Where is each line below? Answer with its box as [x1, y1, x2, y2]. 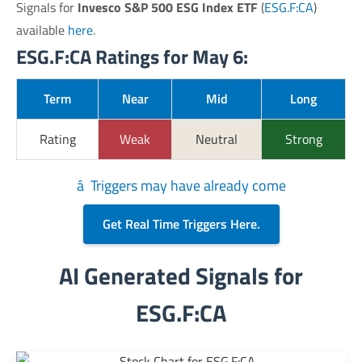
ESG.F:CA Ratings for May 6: [16, 42, 248, 71]
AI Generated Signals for [59, 258, 303, 293]
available [16, 20, 68, 40]
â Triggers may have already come [76, 175, 286, 196]
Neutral [196, 129, 238, 149]
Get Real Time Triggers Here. [102, 214, 260, 234]
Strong [284, 129, 322, 149]
